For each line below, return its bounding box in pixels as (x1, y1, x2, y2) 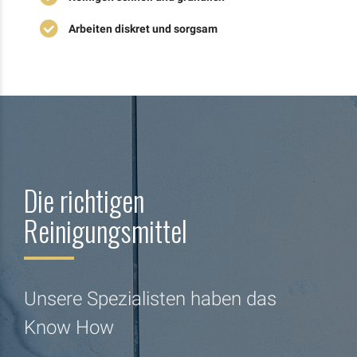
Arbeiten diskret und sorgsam (69, 22, 218, 35)
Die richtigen (24, 178, 144, 221)
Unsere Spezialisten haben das (24, 287, 277, 310)
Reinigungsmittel (24, 209, 187, 251)
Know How (24, 316, 114, 339)
